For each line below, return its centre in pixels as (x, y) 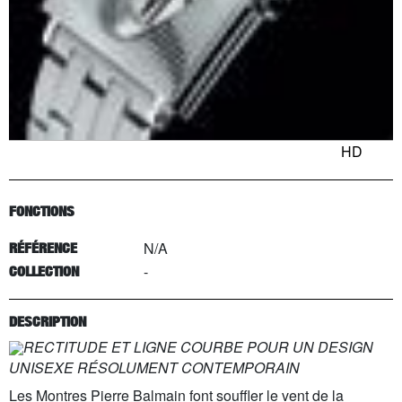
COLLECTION (44, 271)
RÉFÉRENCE (43, 248)
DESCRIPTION (48, 322)
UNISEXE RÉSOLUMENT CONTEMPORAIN (154, 367)
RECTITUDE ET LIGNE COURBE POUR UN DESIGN (198, 346)
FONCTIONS (42, 211)
